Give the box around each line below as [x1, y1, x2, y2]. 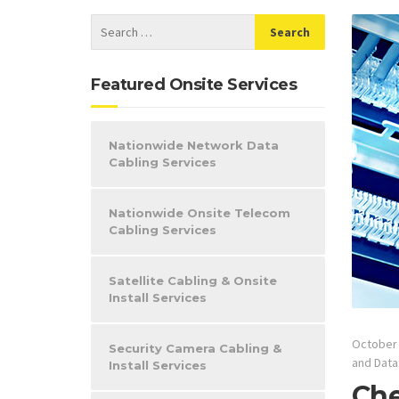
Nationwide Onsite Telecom [109, 206, 290, 220]
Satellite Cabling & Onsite [109, 273, 277, 288]
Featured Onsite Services [91, 75, 297, 94]
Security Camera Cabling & [109, 341, 281, 355]
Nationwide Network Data [109, 138, 279, 152]
